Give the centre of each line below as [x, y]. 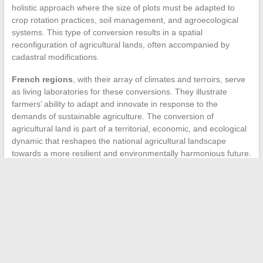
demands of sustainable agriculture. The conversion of [112, 116]
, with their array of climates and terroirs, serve [159, 79]
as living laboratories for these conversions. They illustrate [119, 91]
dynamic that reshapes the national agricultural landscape [119, 141]
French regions [42, 79]
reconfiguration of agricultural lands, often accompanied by [120, 44]
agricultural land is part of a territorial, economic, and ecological [129, 128]
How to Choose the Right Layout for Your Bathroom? [139, 224]
